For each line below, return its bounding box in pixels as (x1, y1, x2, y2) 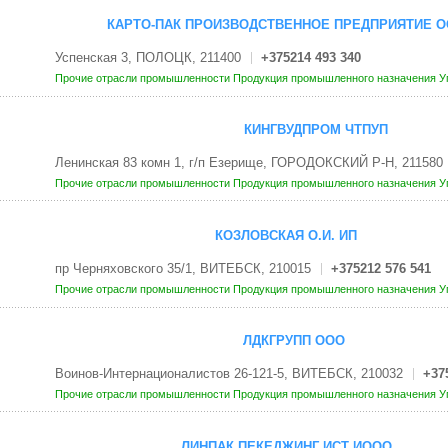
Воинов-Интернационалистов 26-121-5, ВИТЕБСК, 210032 (54, 366, 403, 382)
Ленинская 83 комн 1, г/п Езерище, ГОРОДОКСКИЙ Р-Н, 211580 (54, 155, 443, 171)
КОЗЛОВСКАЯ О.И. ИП (215, 227, 357, 243)
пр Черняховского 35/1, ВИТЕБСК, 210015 (54, 260, 311, 276)
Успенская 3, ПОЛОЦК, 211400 (54, 49, 241, 65)
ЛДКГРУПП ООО (242, 333, 345, 349)
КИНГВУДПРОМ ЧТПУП (243, 122, 388, 138)
